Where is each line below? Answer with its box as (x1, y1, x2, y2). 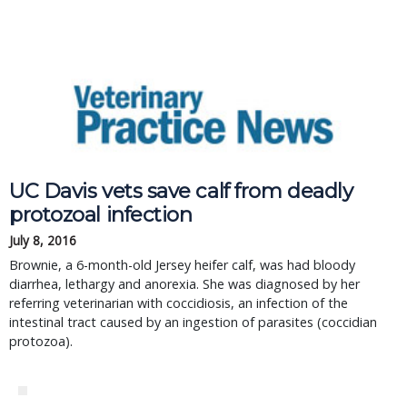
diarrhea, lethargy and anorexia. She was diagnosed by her (9, 275, 360, 293)
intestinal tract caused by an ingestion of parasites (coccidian (9, 313, 377, 331)
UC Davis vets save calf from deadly (9, 178, 353, 203)
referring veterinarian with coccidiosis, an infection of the (9, 294, 348, 312)
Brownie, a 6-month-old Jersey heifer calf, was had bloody (9, 256, 355, 273)
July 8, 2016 (9, 232, 76, 249)
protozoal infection (9, 202, 193, 227)
